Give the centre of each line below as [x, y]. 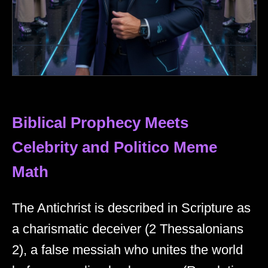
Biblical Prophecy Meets [100, 123]
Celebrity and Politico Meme [115, 147]
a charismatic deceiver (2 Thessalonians [128, 229]
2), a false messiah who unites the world [127, 250]
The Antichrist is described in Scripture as [131, 208]
